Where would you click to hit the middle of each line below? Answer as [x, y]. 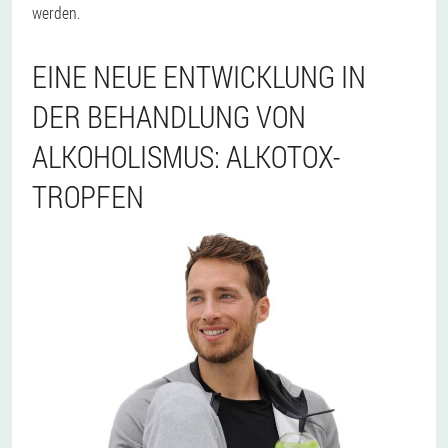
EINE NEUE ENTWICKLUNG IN [199, 77]
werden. [56, 13]
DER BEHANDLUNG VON [169, 117]
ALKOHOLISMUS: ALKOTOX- [186, 157]
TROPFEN [88, 197]
